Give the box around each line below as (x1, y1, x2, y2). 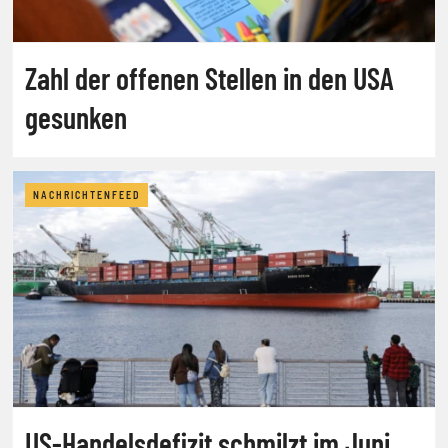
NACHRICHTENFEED (33, 188, 140, 201)
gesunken (25, 98, 127, 135)
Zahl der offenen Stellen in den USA (25, 59, 394, 96)
